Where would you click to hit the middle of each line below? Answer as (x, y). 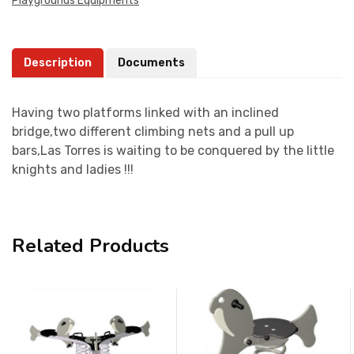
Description (58, 62)
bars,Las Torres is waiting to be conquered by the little (173, 150)
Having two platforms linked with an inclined (145, 112)
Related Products (90, 245)
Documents (151, 62)
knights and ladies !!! (73, 169)
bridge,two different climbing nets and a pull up (153, 131)
